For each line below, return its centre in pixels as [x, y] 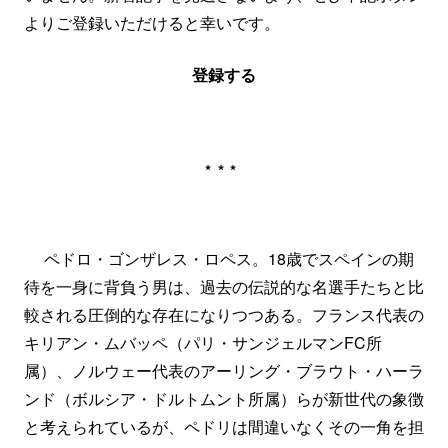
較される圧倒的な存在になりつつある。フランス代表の [224, 314]
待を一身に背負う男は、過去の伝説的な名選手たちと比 [224, 286]
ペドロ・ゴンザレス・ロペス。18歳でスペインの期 [219, 258]
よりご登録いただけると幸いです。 [152, 22]
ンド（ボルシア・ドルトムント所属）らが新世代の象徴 [224, 398]
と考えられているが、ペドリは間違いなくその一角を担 [224, 426]
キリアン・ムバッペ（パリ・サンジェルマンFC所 [203, 342]
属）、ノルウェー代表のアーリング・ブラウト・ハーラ [224, 370]
